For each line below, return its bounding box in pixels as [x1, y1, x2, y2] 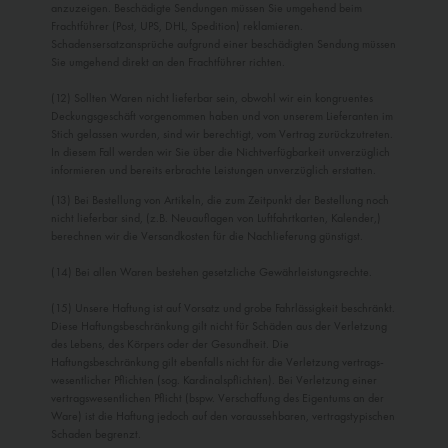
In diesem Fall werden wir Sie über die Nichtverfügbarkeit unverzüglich [51, 144, 390, 161]
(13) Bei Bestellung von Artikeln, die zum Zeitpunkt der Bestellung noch [51, 192, 389, 209]
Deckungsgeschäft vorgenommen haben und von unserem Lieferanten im [51, 108, 393, 125]
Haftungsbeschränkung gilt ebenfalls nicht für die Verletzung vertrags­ [51, 354, 384, 371]
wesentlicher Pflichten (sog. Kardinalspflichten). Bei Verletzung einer [51, 372, 377, 389]
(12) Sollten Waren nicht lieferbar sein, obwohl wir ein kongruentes [51, 90, 373, 107]
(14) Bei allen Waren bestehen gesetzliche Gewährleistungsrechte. [51, 264, 372, 281]
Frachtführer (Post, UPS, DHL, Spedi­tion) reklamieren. [51, 18, 303, 35]
